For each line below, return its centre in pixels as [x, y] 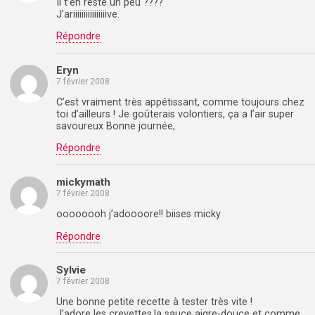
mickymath [83, 182]
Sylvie [71, 270]
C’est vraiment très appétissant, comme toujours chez [180, 102]
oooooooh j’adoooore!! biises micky [139, 214]
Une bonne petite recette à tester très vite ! [154, 302]
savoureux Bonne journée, [116, 126]
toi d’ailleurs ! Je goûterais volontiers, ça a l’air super [175, 114]
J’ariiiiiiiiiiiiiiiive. [88, 14]
